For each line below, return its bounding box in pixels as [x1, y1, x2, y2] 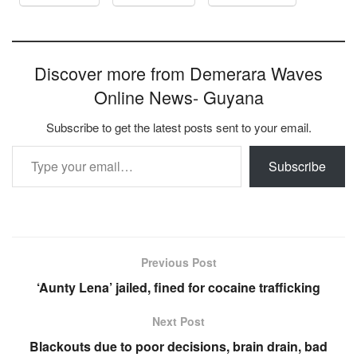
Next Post [152, 313, 205, 330]
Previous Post [140, 254, 217, 271]
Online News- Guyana [93, 84, 264, 110]
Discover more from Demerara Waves [34, 61, 323, 86]
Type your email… [11, 135, 55, 155]
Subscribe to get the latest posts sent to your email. [45, 119, 312, 136]
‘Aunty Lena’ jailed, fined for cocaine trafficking [37, 278, 320, 297]
